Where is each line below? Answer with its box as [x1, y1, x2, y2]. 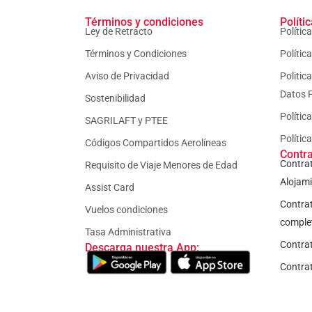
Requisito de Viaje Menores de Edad [85, 159, 237, 171]
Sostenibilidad [85, 93, 146, 104]
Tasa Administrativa [85, 226, 171, 238]
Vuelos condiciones [85, 204, 168, 216]
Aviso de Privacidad [85, 70, 169, 82]
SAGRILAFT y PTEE [85, 115, 168, 127]
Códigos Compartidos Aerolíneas [85, 137, 226, 149]
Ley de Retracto [85, 26, 153, 38]
